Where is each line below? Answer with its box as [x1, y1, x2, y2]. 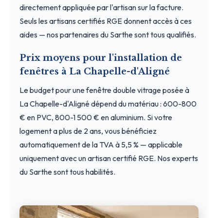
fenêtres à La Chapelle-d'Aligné [19, 66, 170, 77]
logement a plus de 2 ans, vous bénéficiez [19, 126, 157, 136]
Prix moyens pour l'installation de [19, 52, 182, 63]
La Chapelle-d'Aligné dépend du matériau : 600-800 [19, 98, 197, 109]
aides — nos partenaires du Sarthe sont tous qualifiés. [19, 29, 196, 39]
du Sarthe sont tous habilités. [19, 166, 115, 177]
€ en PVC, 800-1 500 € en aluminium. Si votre [19, 112, 172, 122]
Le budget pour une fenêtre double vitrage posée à [19, 85, 189, 95]
